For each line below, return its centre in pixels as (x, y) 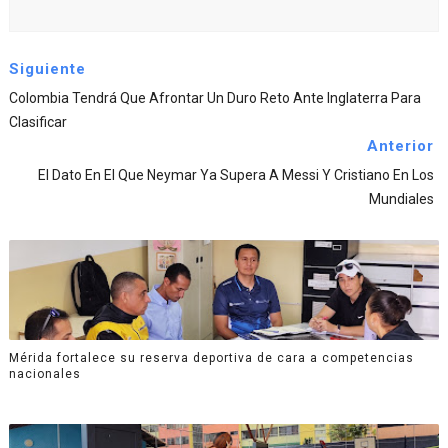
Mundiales (402, 199)
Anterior (401, 146)
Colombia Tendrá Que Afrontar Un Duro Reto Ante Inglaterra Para (214, 98)
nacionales (44, 373)
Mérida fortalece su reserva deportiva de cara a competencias (211, 357)
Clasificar (37, 122)
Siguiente (47, 69)
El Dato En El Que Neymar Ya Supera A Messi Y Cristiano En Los (236, 175)
